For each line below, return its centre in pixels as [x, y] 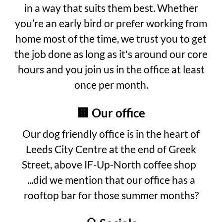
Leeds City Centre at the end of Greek [111, 149]
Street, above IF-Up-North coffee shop [111, 164]
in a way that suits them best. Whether [111, 7]
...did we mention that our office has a [111, 179]
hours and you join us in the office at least [111, 69]
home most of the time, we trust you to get [111, 38]
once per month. [111, 84]
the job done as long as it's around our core [111, 54]
